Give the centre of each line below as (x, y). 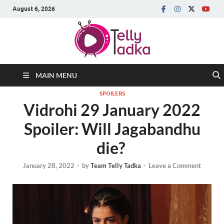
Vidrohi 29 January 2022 (112, 110)
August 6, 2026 (34, 8)
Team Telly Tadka (116, 166)
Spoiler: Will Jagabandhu (112, 129)
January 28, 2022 (49, 166)
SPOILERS (112, 93)
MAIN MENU (56, 75)
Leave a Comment (175, 166)
